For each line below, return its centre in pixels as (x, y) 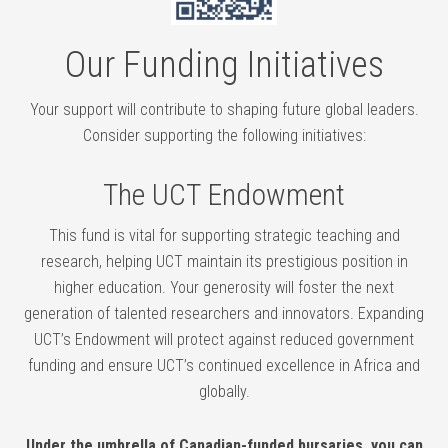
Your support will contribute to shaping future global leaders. (224, 110)
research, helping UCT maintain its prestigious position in (224, 262)
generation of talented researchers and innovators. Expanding (224, 314)
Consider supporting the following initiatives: (224, 136)
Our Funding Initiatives (224, 65)
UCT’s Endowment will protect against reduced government (224, 340)
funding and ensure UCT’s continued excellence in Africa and (224, 366)
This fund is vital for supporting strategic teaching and (224, 236)
